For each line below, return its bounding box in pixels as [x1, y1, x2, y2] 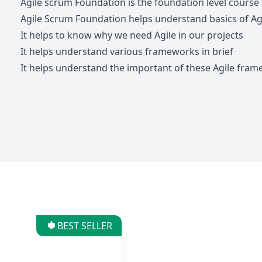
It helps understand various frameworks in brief [20, 45, 233, 58]
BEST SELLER [57, 219, 112, 232]
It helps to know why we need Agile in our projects [20, 29, 243, 42]
